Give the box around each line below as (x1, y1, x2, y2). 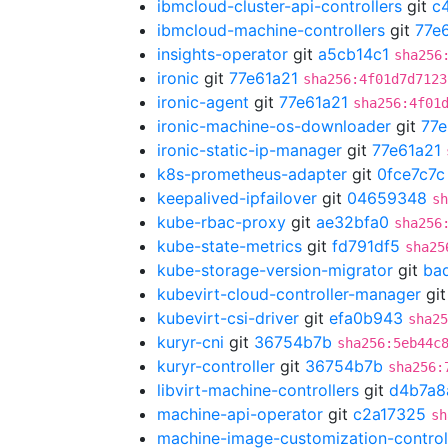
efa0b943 (329, 308, 403, 328)
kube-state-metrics (157, 236, 302, 256)
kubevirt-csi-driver (157, 308, 299, 328)
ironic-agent (157, 92, 249, 112)
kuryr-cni (157, 332, 224, 352)
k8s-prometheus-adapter (157, 164, 347, 184)
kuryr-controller (157, 356, 275, 376)
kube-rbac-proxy (157, 212, 286, 232)
